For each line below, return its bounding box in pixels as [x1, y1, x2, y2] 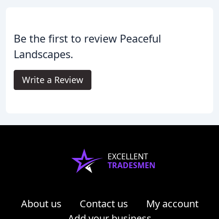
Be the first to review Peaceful [14, 31, 161, 45]
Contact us [79, 197, 128, 210]
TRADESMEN [108, 159, 155, 171]
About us [21, 197, 62, 210]
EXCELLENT [108, 151, 148, 162]
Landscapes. [14, 46, 73, 61]
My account [146, 197, 198, 210]
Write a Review [22, 73, 83, 86]
